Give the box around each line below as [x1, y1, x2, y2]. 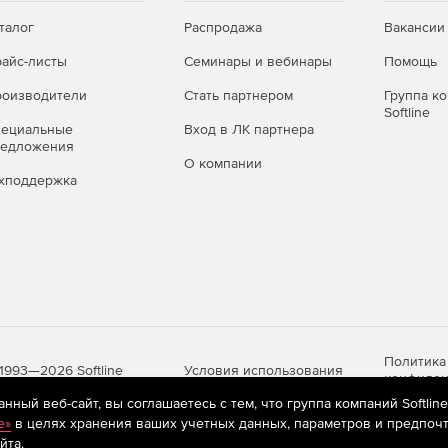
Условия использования [184, 361, 343, 378]
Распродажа [184, 19, 262, 36]
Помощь [384, 53, 437, 70]
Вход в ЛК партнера [184, 121, 314, 138]
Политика [384, 353, 446, 370]
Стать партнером [184, 87, 293, 104]
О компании [184, 155, 262, 172]
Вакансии [384, 19, 445, 36]
